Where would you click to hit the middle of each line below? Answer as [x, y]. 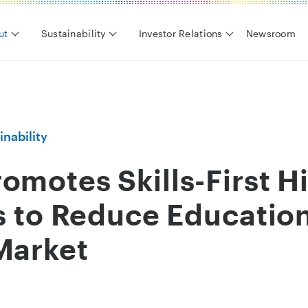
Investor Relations [180, 33]
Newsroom [271, 33]
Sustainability [73, 33]
